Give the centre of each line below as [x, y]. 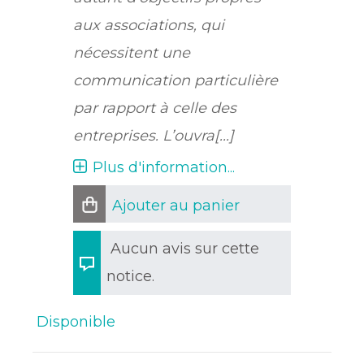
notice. [131, 276]
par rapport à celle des [155, 108]
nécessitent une [132, 53]
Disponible [76, 322]
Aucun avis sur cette [185, 249]
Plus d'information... [164, 167]
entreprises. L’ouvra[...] [154, 136]
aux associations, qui [149, 25]
